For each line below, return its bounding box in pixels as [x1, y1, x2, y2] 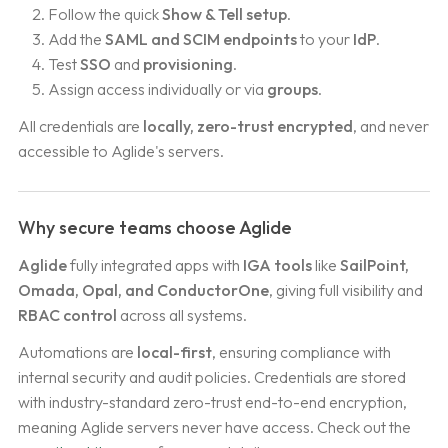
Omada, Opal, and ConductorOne [17, 280, 269, 301]
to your [297, 28, 354, 49]
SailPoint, [339, 255, 409, 276]
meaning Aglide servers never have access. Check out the [17, 417, 411, 438]
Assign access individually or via [48, 78, 268, 99]
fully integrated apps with [66, 255, 243, 276]
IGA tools [242, 255, 312, 276]
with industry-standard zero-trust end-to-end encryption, [17, 392, 407, 413]
